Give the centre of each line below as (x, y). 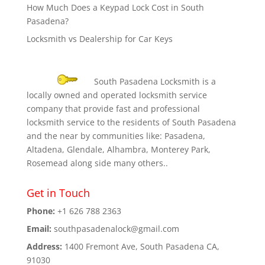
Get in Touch (58, 193)
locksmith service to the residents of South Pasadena (131, 122)
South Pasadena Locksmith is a (153, 81)
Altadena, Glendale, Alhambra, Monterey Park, (118, 149)
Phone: (41, 211)
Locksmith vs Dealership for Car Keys (99, 38)
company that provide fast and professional (113, 108)
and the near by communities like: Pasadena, (116, 135)
